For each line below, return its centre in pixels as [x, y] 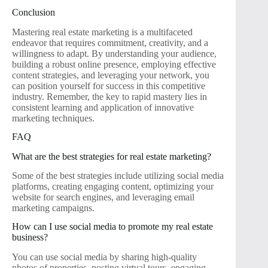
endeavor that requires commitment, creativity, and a [110, 42]
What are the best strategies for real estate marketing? [112, 156]
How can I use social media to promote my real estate [112, 227]
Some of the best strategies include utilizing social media [118, 176]
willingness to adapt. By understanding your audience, [114, 53]
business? [30, 237]
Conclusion [33, 13]
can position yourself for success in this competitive [109, 86]
